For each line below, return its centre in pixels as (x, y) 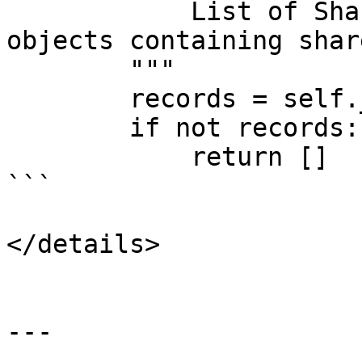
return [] (99, 157)
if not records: (68, 128)
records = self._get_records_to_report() (68, 99)
